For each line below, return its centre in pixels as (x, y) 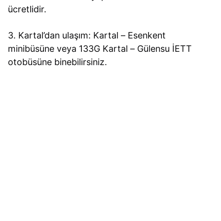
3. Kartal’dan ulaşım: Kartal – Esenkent (87, 35)
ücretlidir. (27, 9)
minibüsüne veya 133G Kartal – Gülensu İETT (100, 48)
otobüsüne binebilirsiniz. (58, 62)
